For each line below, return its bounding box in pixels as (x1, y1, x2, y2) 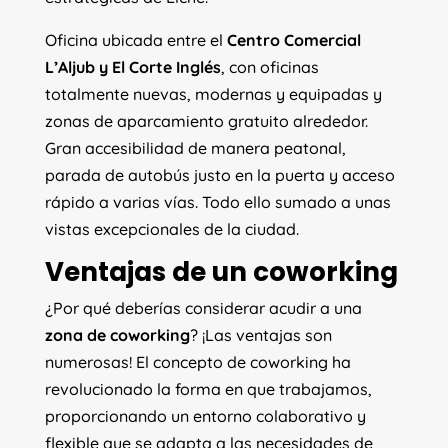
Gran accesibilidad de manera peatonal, (44, 138, 346, 158)
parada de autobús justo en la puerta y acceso (44, 165, 395, 185)
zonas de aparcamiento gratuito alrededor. (44, 111, 368, 131)
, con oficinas (220, 57, 319, 77)
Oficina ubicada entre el (44, 30, 227, 50)
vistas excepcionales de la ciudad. (44, 219, 299, 239)
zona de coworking (44, 325, 190, 345)
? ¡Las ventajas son (189, 325, 332, 345)
